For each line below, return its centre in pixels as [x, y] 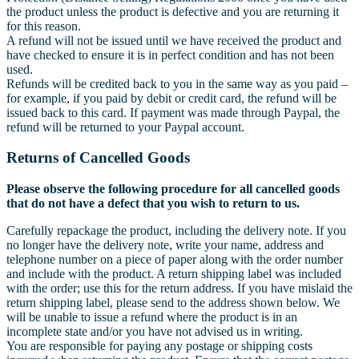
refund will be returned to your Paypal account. [125, 127]
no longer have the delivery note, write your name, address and [165, 244]
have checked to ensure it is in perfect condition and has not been [170, 54]
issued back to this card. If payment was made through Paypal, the [173, 112]
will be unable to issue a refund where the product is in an [152, 317]
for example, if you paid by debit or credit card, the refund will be [171, 98]
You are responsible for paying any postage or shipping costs [159, 345]
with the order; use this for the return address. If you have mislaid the [179, 288]
